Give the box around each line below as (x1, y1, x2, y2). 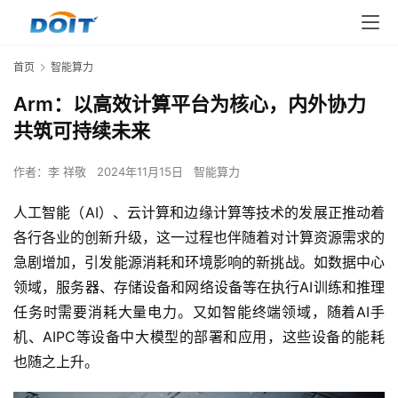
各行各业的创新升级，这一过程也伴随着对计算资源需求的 (13, 228, 385, 247)
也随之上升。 (13, 353, 99, 371)
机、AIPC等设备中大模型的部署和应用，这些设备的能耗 (13, 328, 385, 346)
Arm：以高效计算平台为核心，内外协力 (13, 92, 366, 116)
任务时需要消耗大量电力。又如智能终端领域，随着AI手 (13, 303, 385, 322)
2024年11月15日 (97, 164, 187, 179)
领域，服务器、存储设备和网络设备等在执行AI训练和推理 (13, 278, 385, 297)
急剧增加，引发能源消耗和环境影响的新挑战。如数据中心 (13, 253, 385, 272)
